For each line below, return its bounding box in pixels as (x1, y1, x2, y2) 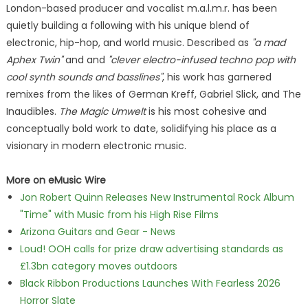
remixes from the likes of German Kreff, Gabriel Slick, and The (5, 87, 301, 101)
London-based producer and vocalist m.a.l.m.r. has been (5, 1, 277, 15)
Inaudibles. (5, 104, 59, 118)
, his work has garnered (162, 70, 272, 84)
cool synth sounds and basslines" (5, 70, 162, 84)
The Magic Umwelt (58, 104, 146, 118)
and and (62, 53, 108, 67)
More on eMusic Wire (5, 173, 106, 187)
